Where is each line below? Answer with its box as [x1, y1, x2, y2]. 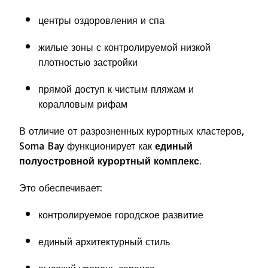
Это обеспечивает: [19, 178, 102, 197]
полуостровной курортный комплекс [19, 151, 199, 170]
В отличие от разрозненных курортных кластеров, [19, 121, 244, 141]
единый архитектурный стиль [38, 232, 170, 251]
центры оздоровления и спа [38, 11, 165, 30]
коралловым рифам [38, 95, 127, 114]
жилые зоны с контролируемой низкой [38, 38, 211, 57]
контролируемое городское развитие [38, 205, 203, 224]
